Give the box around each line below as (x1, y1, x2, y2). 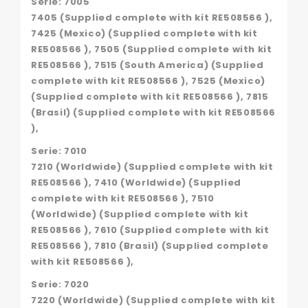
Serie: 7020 (31, 277, 89, 291)
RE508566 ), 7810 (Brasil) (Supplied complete (31, 239, 269, 252)
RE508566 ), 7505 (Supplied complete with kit (31, 42, 272, 56)
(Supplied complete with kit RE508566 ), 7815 (31, 89, 269, 103)
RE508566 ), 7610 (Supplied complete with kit (31, 223, 269, 236)
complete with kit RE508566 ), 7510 (31, 191, 214, 205)
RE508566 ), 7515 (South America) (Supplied (31, 58, 264, 71)
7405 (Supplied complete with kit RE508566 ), (31, 10, 273, 24)
